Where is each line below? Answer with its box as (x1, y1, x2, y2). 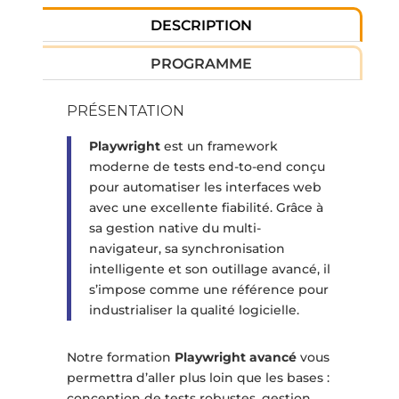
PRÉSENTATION (66, 102, 184, 120)
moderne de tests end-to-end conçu (88, 159, 325, 175)
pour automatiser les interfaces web (88, 179, 322, 196)
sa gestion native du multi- (88, 220, 261, 237)
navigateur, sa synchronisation (88, 240, 285, 257)
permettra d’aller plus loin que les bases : (66, 370, 330, 387)
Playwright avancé (174, 349, 297, 366)
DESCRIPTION (151, 17, 253, 35)
